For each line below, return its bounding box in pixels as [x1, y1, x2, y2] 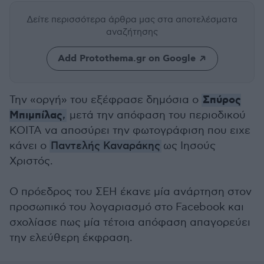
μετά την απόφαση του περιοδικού [67, 109, 246, 121]
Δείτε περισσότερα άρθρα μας [27, 14, 157, 25]
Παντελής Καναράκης [51, 140, 160, 153]
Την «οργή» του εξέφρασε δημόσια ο [9, 94, 202, 106]
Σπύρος [203, 93, 241, 107]
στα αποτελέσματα [157, 14, 237, 25]
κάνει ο [9, 140, 49, 152]
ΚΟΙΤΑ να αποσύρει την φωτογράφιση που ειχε [9, 124, 250, 137]
